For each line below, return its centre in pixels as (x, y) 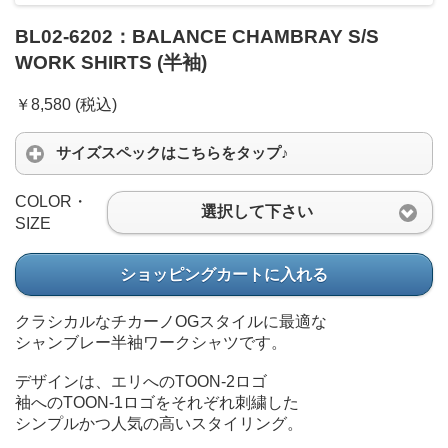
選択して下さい (257, 212)
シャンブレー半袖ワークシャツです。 (151, 343)
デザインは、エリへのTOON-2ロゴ (141, 382)
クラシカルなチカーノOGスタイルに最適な (171, 322)
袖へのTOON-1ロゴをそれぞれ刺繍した (157, 403)
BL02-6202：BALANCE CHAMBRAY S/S (197, 36)
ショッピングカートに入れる (224, 274)
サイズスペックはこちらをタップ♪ (172, 153)
